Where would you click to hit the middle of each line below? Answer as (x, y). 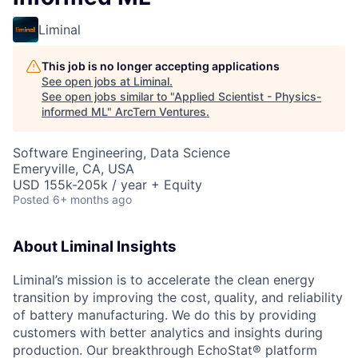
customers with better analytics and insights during (168, 333)
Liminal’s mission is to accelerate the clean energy (164, 280)
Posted (31, 200)
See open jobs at (88, 82)
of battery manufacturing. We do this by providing (165, 315)
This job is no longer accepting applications (161, 66)
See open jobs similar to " (108, 97)
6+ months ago (92, 200)
